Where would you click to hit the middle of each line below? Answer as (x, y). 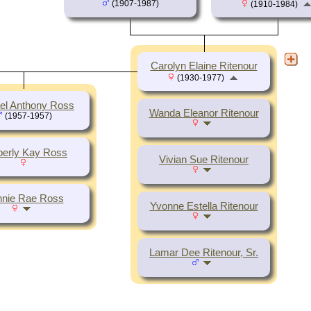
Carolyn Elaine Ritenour (204, 66)
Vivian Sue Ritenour (204, 160)
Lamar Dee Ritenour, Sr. (204, 253)
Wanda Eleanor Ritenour (204, 114)
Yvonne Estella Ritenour (204, 207)
